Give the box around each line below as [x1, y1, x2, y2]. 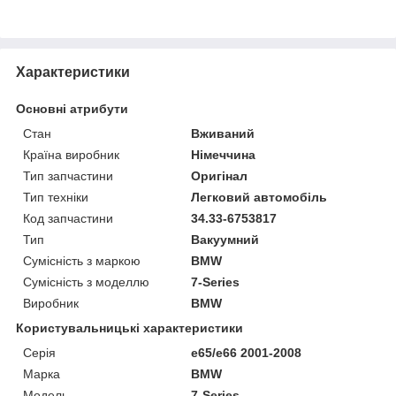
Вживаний [191, 126, 255, 141]
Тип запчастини [23, 168, 113, 183]
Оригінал [191, 168, 248, 183]
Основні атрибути [16, 101, 128, 116]
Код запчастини [23, 210, 113, 225]
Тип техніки [23, 189, 88, 204]
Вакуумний [191, 232, 260, 247]
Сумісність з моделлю [23, 274, 149, 289]
